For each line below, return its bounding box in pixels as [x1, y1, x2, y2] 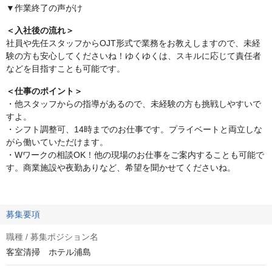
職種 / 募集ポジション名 [6, 232, 98, 242]
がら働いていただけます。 [6, 137, 108, 147]
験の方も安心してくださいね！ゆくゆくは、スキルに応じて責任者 [6, 51, 261, 61]
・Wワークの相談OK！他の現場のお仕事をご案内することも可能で [6, 150, 264, 160]
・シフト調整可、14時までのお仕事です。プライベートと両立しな [6, 124, 262, 134]
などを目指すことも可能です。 [6, 64, 125, 73]
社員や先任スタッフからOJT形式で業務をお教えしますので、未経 [6, 38, 260, 48]
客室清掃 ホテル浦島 [6, 247, 91, 257]
